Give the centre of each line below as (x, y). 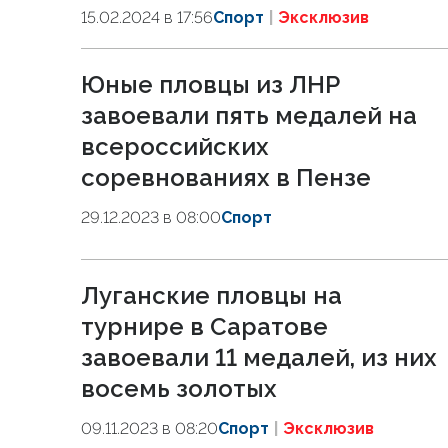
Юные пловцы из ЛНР (210, 84)
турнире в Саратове (204, 326)
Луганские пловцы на (211, 295)
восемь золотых (179, 388)
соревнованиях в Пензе (226, 177)
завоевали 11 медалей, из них (259, 357)
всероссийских (175, 146)
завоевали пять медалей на (249, 115)
